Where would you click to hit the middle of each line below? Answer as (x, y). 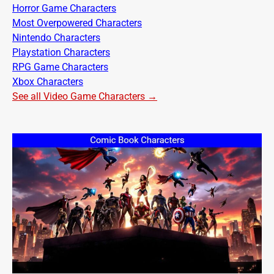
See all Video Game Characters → (85, 96)
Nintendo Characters (56, 37)
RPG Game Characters (60, 67)
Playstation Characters (61, 52)
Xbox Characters (48, 81)
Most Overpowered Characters (77, 23)
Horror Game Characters (64, 8)
